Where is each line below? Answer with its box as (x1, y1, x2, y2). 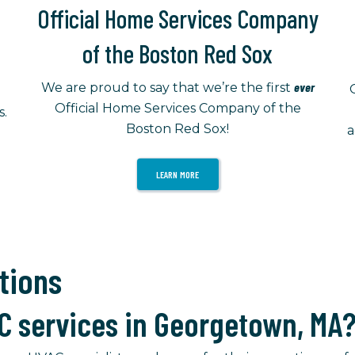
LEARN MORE (155, 169, 200, 181)
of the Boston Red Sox (82, 38, 273, 69)
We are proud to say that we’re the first (40, 80, 294, 96)
